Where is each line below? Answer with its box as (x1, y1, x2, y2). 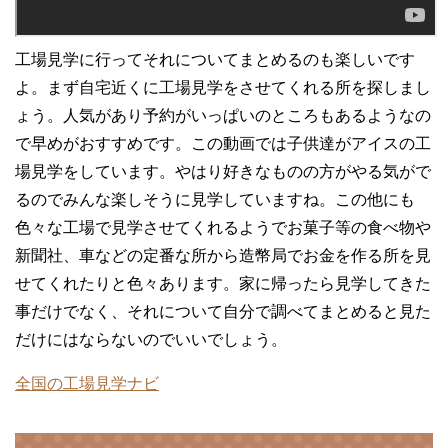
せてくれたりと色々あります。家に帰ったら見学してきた (15, 274, 431, 292)
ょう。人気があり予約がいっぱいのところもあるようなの (15, 106, 431, 124)
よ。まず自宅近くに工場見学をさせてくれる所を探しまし (15, 78, 431, 96)
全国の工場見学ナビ (15, 374, 159, 392)
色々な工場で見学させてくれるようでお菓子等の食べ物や (15, 218, 431, 236)
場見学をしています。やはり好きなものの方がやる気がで (15, 162, 431, 180)
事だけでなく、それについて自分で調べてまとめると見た (15, 302, 431, 320)
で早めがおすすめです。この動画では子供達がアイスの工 (15, 134, 431, 152)
